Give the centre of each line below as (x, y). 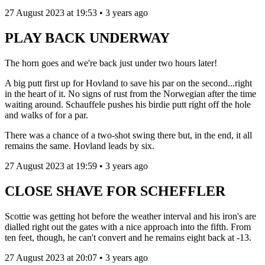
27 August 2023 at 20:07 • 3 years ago (76, 258)
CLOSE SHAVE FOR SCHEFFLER (115, 191)
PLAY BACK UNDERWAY (87, 38)
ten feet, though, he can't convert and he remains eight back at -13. (129, 237)
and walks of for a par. (48, 115)
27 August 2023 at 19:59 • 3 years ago (76, 166)
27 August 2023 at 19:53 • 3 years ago (76, 13)
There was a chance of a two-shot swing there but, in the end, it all (128, 135)
